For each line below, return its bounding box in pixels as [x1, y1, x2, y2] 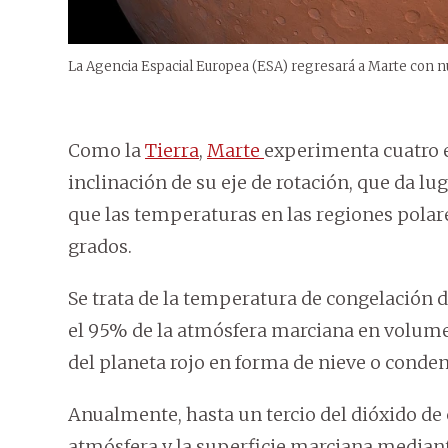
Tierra [145, 139, 199, 163]
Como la [68, 139, 145, 163]
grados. [68, 235, 132, 259]
